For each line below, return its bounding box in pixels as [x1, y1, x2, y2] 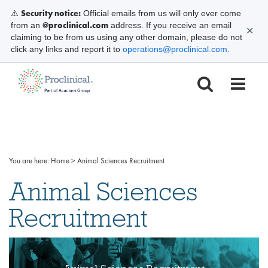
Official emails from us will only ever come [81, 8, 241, 18]
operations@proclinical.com [123, 44, 227, 54]
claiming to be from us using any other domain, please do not [11, 32, 242, 42]
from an [11, 20, 42, 30]
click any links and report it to [11, 44, 123, 54]
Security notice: [21, 8, 81, 19]
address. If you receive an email [108, 20, 232, 30]
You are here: [9, 156, 49, 166]
